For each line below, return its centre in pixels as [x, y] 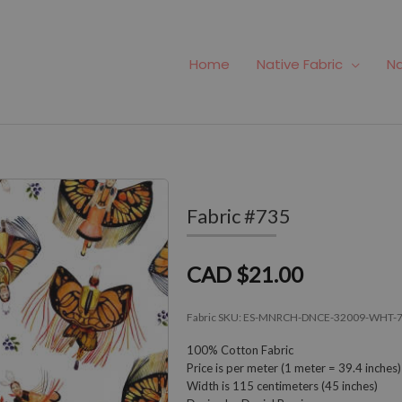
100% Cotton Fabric [240, 350]
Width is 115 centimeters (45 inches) [282, 385]
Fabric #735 [239, 215]
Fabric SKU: [215, 317]
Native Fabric [300, 65]
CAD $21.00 [245, 274]
